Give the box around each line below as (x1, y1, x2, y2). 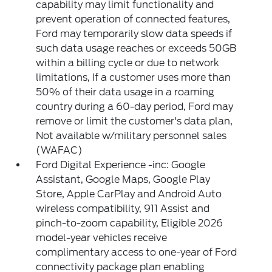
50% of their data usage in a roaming (36, 86, 215, 98)
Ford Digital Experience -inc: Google (36, 159, 206, 171)
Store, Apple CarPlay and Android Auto (36, 188, 222, 200)
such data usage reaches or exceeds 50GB (36, 42, 237, 54)
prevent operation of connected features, (36, 13, 231, 25)
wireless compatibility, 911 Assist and (36, 203, 210, 214)
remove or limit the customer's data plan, (36, 115, 233, 127)
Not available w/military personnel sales (36, 130, 227, 141)
